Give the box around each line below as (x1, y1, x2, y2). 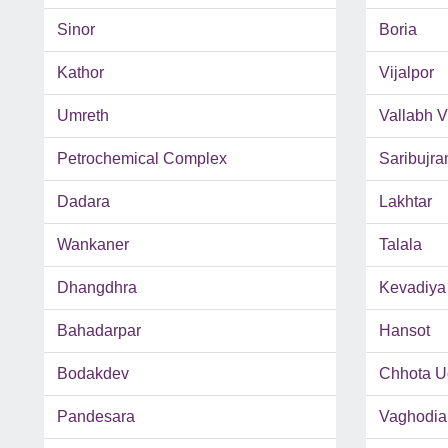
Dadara (57, 193, 110, 211)
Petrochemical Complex (57, 150, 227, 168)
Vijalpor (378, 64, 434, 82)
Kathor (57, 64, 104, 82)
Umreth (57, 107, 109, 125)
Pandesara (57, 408, 135, 426)
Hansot (378, 322, 430, 340)
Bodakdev (57, 365, 129, 383)
